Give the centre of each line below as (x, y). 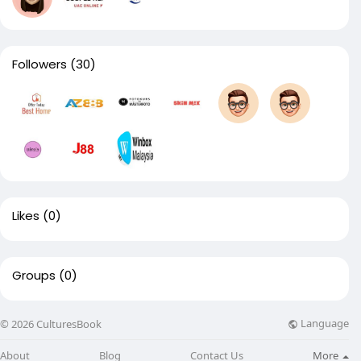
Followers (39, 64)
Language (324, 324)
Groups (34, 275)
